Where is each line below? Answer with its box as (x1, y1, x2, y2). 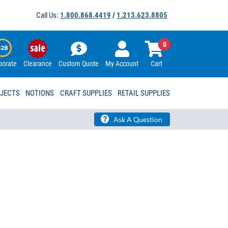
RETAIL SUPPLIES (117, 89, 170, 98)
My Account (105, 60, 138, 68)
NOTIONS (25, 89, 54, 98)
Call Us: (36, 11, 60, 20)
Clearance (23, 60, 52, 68)
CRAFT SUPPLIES (60, 89, 112, 98)
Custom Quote (59, 60, 99, 68)
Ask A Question (112, 115, 162, 124)
